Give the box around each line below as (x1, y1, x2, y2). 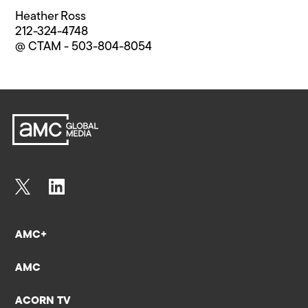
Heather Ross (15, 10, 87, 24)
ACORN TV (15, 295, 71, 307)
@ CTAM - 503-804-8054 (15, 41, 153, 54)
